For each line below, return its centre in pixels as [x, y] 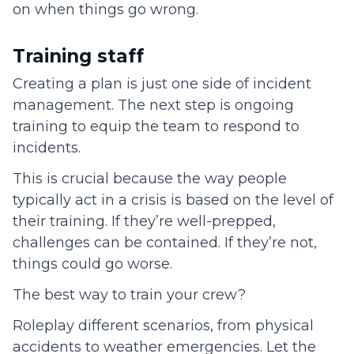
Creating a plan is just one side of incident [162, 84]
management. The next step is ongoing [153, 105]
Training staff [78, 56]
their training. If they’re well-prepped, [144, 222]
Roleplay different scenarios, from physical [163, 326]
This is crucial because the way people [150, 179]
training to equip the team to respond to [156, 127]
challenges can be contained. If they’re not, [165, 243]
